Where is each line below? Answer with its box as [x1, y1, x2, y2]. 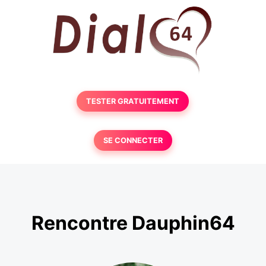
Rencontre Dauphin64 [31, 211, 235, 235]
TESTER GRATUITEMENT [86, 97, 180, 106]
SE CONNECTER [103, 136, 163, 145]
